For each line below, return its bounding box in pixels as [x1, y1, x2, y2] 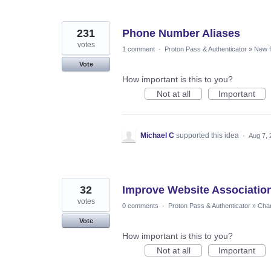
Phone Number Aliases [122, 27, 240, 39]
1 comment [122, 45, 155, 53]
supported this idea [176, 131, 241, 140]
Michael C [140, 131, 174, 140]
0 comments [122, 201, 158, 209]
